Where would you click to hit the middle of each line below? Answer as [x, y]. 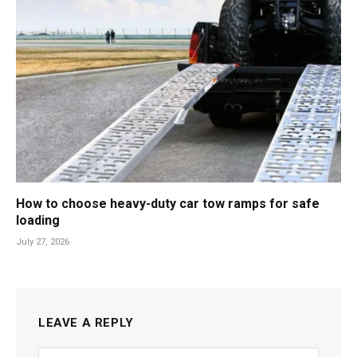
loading [38, 221]
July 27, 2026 [43, 242]
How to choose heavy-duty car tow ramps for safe [168, 204]
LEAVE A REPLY [86, 323]
